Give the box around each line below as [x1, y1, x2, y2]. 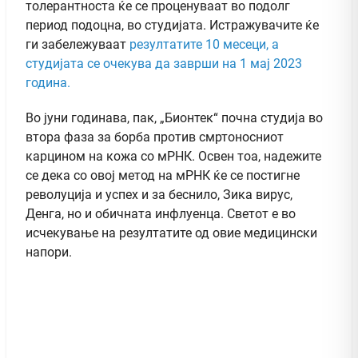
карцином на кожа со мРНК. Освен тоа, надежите [26, 149, 321, 165]
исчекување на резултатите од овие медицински [26, 225, 317, 241]
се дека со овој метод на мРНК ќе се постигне [26, 168, 300, 184]
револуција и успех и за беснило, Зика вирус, [26, 187, 292, 203]
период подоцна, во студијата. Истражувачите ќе [26, 18, 319, 34]
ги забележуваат [26, 37, 129, 53]
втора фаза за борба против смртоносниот [26, 129, 284, 145]
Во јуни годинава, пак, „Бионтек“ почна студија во [26, 110, 323, 126]
